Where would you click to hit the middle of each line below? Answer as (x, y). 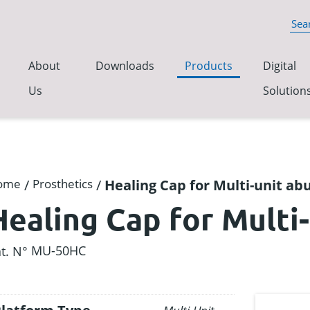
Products (209, 66)
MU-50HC (59, 250)
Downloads (125, 66)
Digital (280, 66)
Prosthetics (63, 184)
